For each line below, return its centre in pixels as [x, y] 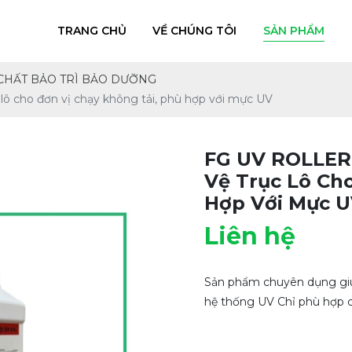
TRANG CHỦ [92, 31]
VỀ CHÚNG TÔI [195, 31]
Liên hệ [250, 236]
